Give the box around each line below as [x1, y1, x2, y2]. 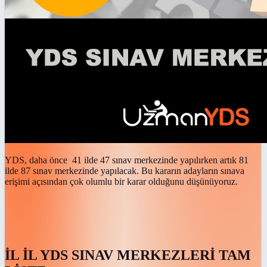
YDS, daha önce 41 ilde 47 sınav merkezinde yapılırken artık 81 [5, 154, 249, 165]
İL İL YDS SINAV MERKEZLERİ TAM [5, 247, 251, 263]
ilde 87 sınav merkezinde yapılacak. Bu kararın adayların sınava [5, 165, 244, 176]
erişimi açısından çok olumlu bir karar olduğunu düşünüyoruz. [5, 176, 238, 187]
